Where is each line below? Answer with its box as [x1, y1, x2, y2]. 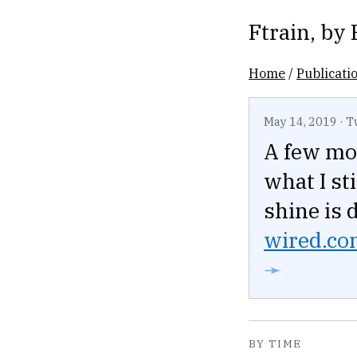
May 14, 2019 [264, 114, 337, 129]
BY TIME [249, 336, 302, 351]
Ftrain [249, 18, 310, 45]
